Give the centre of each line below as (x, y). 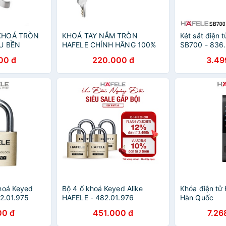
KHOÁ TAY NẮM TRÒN (100, 36)
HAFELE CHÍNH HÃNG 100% (109, 45)
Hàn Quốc (197, 197)
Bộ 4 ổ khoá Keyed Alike (103, 188)
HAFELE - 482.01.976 (98, 197)
